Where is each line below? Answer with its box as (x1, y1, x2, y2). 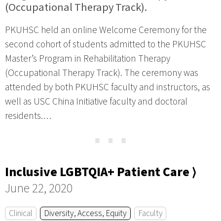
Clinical (8, 207, 33, 220)
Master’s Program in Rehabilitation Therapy (5, 52, 170, 66)
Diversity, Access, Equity (43, 207, 127, 220)
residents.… (5, 109, 51, 123)
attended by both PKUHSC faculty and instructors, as (5, 80, 210, 95)
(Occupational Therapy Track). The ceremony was (5, 66, 198, 80)
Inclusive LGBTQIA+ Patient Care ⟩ (5, 163, 196, 181)
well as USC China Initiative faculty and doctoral (5, 95, 187, 109)
